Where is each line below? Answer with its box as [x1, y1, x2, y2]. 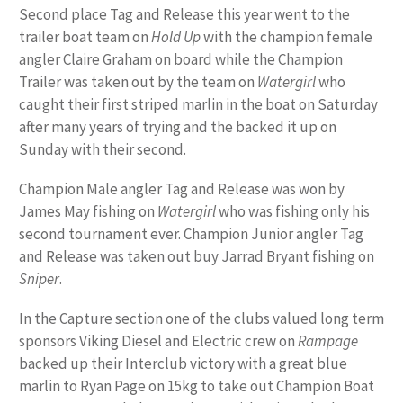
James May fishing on [19, 201, 157, 222]
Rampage [298, 330, 358, 351]
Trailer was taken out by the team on [19, 72, 257, 93]
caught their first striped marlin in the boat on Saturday [19, 94, 378, 115]
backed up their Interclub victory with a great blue [19, 353, 347, 373]
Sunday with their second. [19, 139, 186, 160]
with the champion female [201, 27, 372, 48]
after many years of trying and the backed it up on [19, 117, 336, 138]
